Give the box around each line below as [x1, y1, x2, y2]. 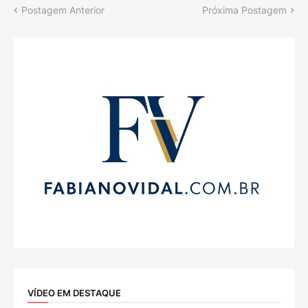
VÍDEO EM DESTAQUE [27, 287, 121, 298]
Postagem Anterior [21, 4, 104, 16]
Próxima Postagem [202, 4, 287, 16]
